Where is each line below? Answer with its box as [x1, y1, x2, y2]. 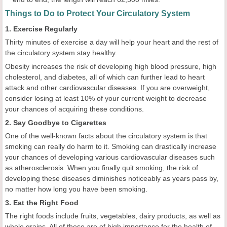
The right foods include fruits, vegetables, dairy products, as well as [5, 212, 220, 220]
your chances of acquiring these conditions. [5, 105, 144, 113]
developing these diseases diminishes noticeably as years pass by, [5, 174, 218, 183]
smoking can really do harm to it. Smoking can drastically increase [5, 142, 216, 151]
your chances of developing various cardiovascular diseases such [5, 153, 215, 162]
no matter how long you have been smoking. [5, 185, 147, 194]
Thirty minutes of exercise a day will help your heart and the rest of [5, 38, 218, 47]
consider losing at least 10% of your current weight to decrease [5, 94, 207, 103]
